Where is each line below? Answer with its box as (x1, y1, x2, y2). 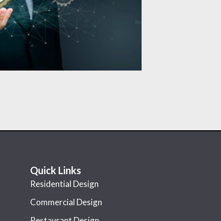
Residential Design (30, 178, 99, 189)
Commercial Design (30, 196, 102, 207)
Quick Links (30, 164, 81, 176)
